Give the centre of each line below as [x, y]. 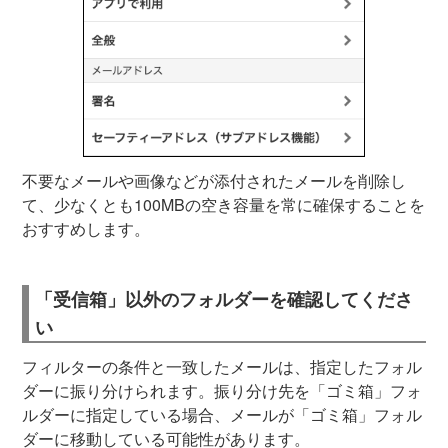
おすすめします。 [86, 229]
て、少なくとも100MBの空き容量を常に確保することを [223, 205]
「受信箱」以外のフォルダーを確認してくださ [224, 299]
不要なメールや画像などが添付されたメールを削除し [214, 181]
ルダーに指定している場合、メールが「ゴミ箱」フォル [222, 415]
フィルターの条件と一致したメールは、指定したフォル [222, 367]
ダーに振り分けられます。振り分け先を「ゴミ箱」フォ [222, 391]
